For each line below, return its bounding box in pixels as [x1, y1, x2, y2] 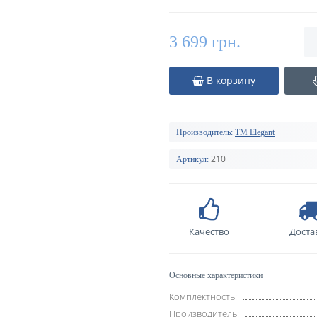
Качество [188, 225, 229, 238]
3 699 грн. [169, 33, 241, 51]
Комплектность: [169, 290, 237, 303]
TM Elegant [235, 127, 275, 137]
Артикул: [176, 154, 209, 164]
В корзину [207, 74, 255, 87]
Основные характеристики [169, 270, 263, 280]
